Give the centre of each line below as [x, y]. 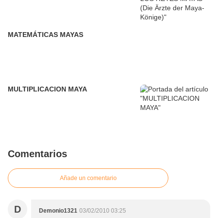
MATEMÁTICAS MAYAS [45, 35]
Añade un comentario [88, 178]
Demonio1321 [58, 211]
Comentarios [37, 154]
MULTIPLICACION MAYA [47, 89]
